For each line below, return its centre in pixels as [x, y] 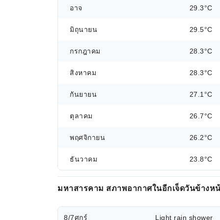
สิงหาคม [83, 73]
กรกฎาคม [85, 51]
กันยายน [83, 94]
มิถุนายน [83, 29]
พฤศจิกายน [87, 137]
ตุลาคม [81, 116]
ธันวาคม [83, 159]
